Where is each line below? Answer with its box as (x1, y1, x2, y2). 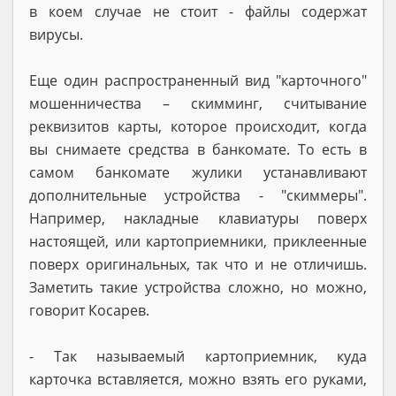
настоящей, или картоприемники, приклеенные (29, 231, 367, 251)
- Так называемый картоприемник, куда (29, 346, 367, 366)
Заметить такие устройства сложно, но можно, (29, 277, 367, 297)
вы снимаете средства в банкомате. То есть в (29, 139, 367, 159)
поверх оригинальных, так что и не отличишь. (29, 254, 367, 274)
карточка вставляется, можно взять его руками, (29, 369, 367, 389)
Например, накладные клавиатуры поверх (29, 208, 367, 228)
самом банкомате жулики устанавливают (29, 162, 367, 182)
